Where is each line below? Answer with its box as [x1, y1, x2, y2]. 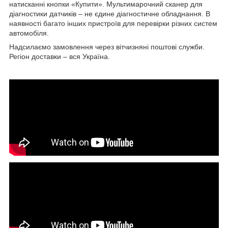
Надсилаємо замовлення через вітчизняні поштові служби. [9, 43, 205, 51]
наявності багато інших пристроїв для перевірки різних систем [9, 19, 217, 28]
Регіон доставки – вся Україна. [9, 52, 110, 61]
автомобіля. [9, 29, 49, 38]
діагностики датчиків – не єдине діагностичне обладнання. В [9, 10, 210, 18]
